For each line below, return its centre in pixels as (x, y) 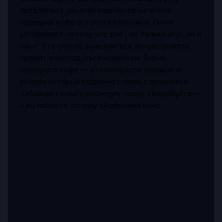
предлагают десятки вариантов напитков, (96, 10)
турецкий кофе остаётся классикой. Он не (97, 22)
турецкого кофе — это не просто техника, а (100, 70)
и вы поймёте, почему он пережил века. (91, 106)
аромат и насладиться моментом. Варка (93, 58)
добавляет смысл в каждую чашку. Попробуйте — (111, 94)
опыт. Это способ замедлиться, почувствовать (105, 46)
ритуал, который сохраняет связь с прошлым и (104, 82)
